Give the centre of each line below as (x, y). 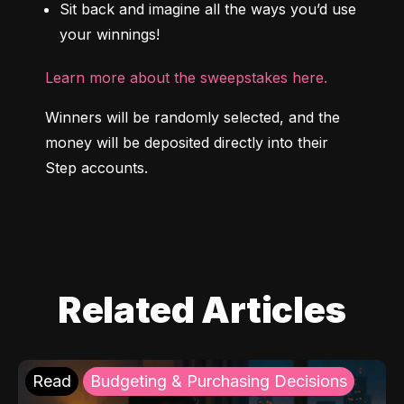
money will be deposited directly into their (187, 143)
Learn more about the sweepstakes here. (186, 78)
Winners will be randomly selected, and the (193, 118)
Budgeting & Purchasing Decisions (219, 381)
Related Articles (202, 310)
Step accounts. (96, 168)
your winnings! (110, 35)
